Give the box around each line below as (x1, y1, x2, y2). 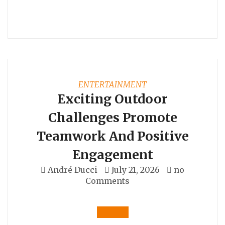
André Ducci (48, 164, 97, 175)
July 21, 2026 (111, 164, 160, 175)
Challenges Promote (48, 109, 177, 126)
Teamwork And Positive (36, 128, 189, 144)
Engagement (72, 146, 153, 163)
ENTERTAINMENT (78, 79, 147, 89)
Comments (85, 175, 130, 186)
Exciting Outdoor (57, 90, 168, 107)
